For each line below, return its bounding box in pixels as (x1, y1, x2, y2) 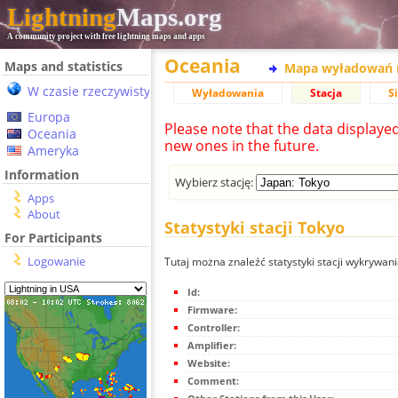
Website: (187, 356, 230, 370)
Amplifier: (187, 338, 236, 353)
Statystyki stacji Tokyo (164, 217, 345, 239)
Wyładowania (192, 85, 264, 100)
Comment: (187, 374, 239, 388)
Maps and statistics (4, 58, 123, 75)
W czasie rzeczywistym (28, 83, 162, 99)
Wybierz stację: (175, 173, 257, 190)
